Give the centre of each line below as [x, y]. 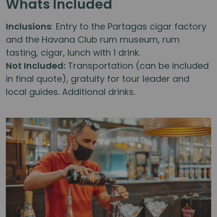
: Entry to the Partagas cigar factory [129, 27]
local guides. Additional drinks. [72, 92]
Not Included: [36, 66]
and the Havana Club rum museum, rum [93, 40]
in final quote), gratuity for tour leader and [98, 79]
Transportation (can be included [137, 66]
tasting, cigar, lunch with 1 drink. [73, 53]
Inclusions [29, 27]
